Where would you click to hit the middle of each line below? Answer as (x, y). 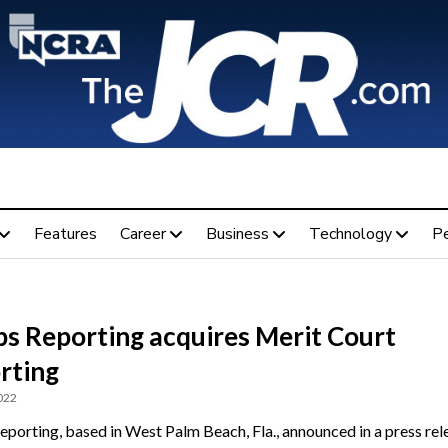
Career (142, 233)
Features (65, 233)
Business (237, 233)
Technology (350, 233)
